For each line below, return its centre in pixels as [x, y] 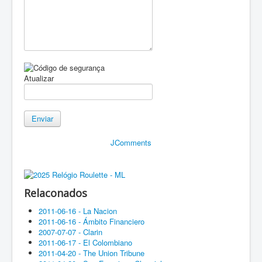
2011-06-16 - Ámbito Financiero [92, 222]
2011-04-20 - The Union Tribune [92, 253]
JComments [131, 142]
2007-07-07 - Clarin [70, 232]
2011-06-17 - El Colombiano [85, 243]
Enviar [42, 118]
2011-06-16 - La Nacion [78, 211]
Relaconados [56, 193]
